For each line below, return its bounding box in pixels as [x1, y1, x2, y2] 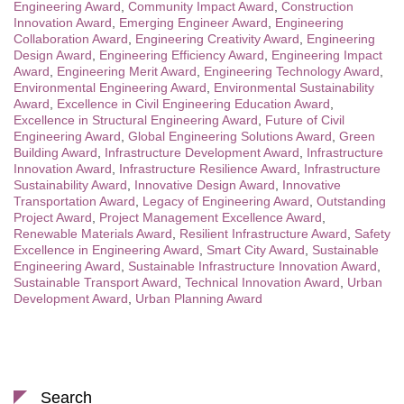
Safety [354, 225, 390, 241]
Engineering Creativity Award [135, 31, 299, 46]
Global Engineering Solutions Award [128, 128, 332, 143]
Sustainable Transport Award [14, 274, 178, 289]
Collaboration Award [14, 31, 128, 46]
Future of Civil [265, 112, 344, 127]
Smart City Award [207, 242, 305, 257]
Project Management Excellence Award [99, 209, 322, 225]
